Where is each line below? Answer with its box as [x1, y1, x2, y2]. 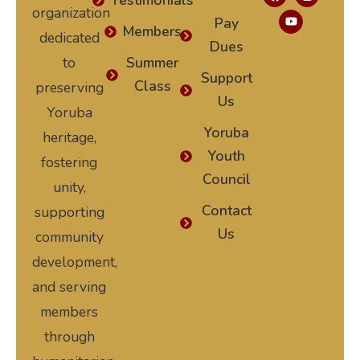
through [43, 327, 95, 346]
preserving [35, 78, 104, 97]
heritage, [42, 128, 96, 147]
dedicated [39, 28, 100, 47]
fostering [41, 153, 97, 172]
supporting [34, 202, 104, 222]
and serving [32, 277, 106, 297]
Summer [126, 53, 179, 72]
